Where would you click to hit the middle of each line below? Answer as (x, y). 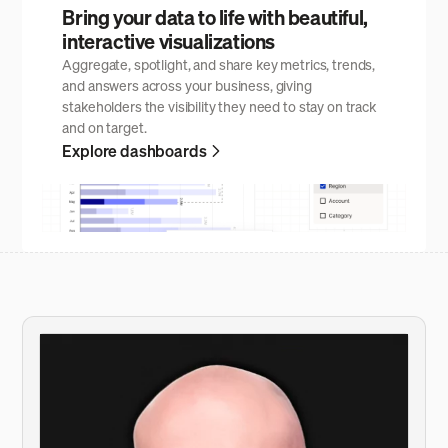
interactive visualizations (168, 41)
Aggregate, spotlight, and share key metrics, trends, (219, 64)
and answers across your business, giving (187, 85)
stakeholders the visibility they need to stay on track (219, 106)
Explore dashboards (134, 150)
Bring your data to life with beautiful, (215, 17)
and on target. (104, 127)
